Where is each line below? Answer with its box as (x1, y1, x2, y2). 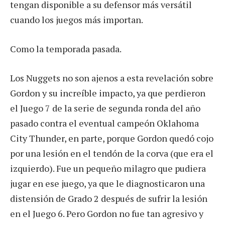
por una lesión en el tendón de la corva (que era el (10, 147, 213, 159)
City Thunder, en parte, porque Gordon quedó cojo (10, 132, 213, 144)
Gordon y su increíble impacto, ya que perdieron (10, 86, 205, 99)
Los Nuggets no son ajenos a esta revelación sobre (10, 71, 213, 84)
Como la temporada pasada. (10, 43, 122, 55)
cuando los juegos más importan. (10, 14, 143, 26)
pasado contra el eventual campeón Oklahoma (10, 117, 199, 129)
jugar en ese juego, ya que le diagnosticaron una (10, 177, 205, 189)
